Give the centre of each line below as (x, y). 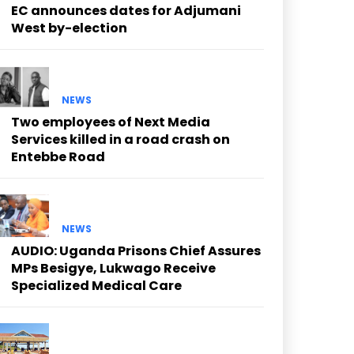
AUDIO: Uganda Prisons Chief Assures (136, 251)
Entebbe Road (58, 156)
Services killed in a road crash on (121, 139)
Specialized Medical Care (96, 286)
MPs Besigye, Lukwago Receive (113, 269)
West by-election (69, 28)
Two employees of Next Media (111, 122)
